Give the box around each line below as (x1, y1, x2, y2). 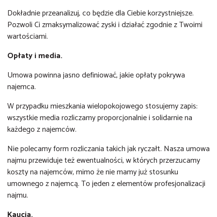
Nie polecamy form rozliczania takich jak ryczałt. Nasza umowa (7, 142, 210, 155)
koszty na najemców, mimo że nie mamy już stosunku (7, 166, 178, 179)
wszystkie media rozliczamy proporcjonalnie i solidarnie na (7, 111, 192, 124)
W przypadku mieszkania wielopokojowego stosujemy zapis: (7, 100, 198, 113)
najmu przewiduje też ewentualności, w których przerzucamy (7, 154, 200, 167)
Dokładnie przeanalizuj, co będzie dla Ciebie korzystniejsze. (7, 7, 194, 20)
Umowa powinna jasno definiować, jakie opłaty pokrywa (7, 69, 185, 82)
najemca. (7, 80, 38, 93)
